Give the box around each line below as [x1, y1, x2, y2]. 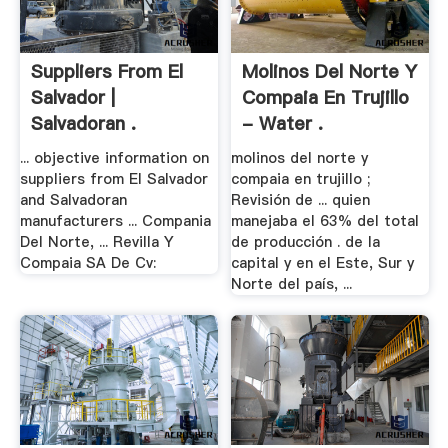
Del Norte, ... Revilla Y [19, 232, 174, 253]
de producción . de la [231, 232, 381, 253]
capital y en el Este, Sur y [231, 253, 415, 274]
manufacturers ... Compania [19, 211, 211, 232]
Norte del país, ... [231, 274, 353, 295]
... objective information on [19, 148, 209, 169]
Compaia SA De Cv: [19, 253, 156, 274]
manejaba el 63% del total [231, 211, 420, 232]
